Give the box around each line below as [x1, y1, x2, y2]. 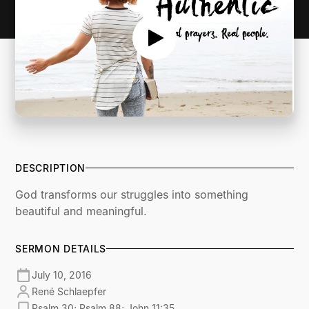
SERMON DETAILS [15, 242, 107, 255]
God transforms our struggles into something [15, 187, 249, 201]
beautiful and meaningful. [15, 203, 148, 218]
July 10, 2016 [32, 269, 92, 281]
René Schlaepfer [32, 286, 107, 298]
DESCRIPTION [15, 161, 86, 174]
